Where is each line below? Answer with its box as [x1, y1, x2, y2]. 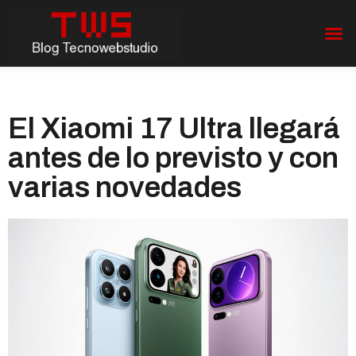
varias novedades [8, 171, 242, 203]
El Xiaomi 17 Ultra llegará [8, 112, 340, 145]
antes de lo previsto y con [8, 141, 339, 174]
